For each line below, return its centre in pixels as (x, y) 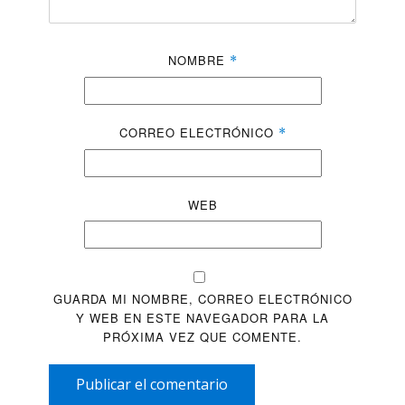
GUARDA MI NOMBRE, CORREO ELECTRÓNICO (202, 299)
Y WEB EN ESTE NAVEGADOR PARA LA (202, 318)
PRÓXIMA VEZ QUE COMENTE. (202, 337)
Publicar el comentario (152, 385)
